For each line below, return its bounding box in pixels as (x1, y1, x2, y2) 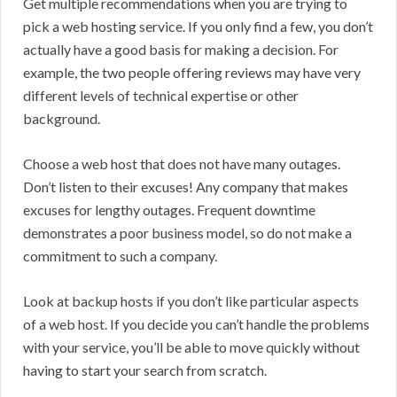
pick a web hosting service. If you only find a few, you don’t (23, 18, 373, 35)
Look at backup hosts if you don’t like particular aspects (23, 292, 359, 310)
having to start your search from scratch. (23, 362, 267, 379)
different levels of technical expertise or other (23, 87, 299, 105)
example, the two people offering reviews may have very (23, 64, 361, 82)
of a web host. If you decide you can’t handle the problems (23, 315, 370, 333)
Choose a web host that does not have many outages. (23, 155, 340, 173)
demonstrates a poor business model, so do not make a (23, 224, 352, 242)
